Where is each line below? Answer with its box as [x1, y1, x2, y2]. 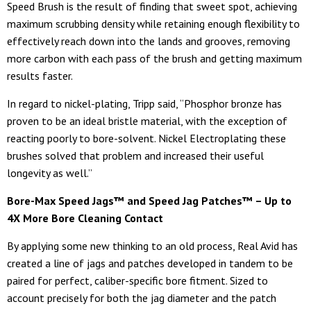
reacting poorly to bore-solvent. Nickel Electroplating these [7, 131, 286, 145]
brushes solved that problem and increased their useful [7, 148, 264, 162]
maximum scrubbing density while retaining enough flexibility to [7, 16, 300, 31]
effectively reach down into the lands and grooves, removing [7, 33, 290, 48]
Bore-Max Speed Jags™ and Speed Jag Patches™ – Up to [7, 193, 292, 208]
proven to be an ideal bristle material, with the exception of [7, 113, 287, 128]
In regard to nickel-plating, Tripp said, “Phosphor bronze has [7, 96, 282, 110]
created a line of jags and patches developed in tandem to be [7, 255, 293, 270]
